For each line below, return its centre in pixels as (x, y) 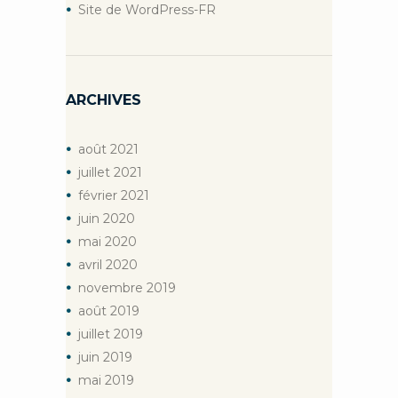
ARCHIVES (103, 99)
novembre (112, 287)
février (99, 195)
